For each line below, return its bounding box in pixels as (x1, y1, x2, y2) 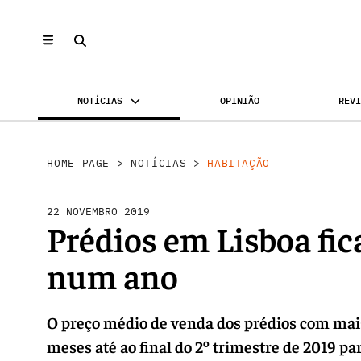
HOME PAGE (47, 156, 110, 170)
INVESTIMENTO (72, 134, 140, 146)
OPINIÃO (219, 94, 259, 106)
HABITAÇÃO (207, 156, 271, 170)
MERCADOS (207, 134, 253, 146)
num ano (47, 253, 179, 297)
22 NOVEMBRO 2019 (47, 204, 151, 218)
